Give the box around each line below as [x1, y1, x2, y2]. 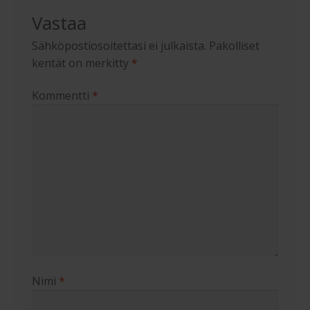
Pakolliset [208, 37, 259, 53]
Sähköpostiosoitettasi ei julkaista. [31, 37, 206, 53]
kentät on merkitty [31, 55, 131, 71]
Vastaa [31, 10, 86, 35]
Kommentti [31, 88, 92, 104]
